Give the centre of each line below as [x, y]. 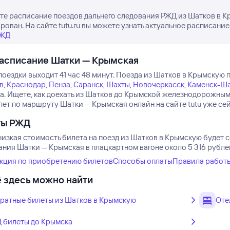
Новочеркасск [158, 84]
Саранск [88, 84]
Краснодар [26, 84]
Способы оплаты [142, 161]
